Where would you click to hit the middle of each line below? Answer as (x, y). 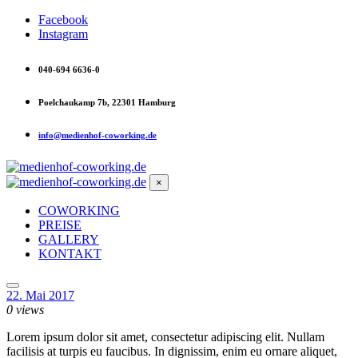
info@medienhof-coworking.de (97, 135)
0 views (25, 309)
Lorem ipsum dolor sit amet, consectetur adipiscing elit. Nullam (165, 336)
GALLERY (69, 239)
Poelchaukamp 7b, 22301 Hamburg (107, 102)
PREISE (60, 225)
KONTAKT (70, 253)
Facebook (63, 20)
